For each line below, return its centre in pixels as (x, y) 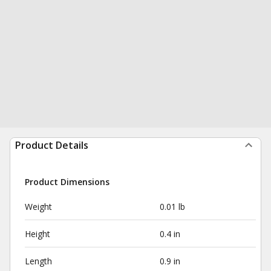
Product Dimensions (67, 182)
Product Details (52, 145)
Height (38, 234)
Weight (38, 207)
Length (38, 261)
